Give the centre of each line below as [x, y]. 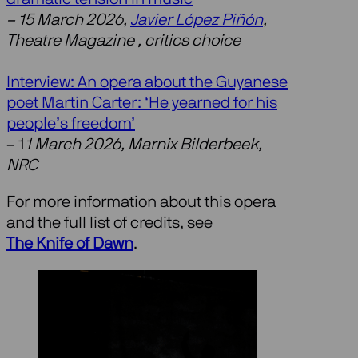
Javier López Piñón [197, 20]
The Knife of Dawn [70, 244]
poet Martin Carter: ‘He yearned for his [142, 103]
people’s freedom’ [71, 124]
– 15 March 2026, [68, 20]
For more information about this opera [141, 203]
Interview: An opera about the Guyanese [147, 83]
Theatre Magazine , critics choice [123, 41]
